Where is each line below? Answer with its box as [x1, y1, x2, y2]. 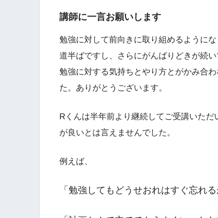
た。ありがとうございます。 [59, 83, 167, 93]
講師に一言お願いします [59, 12, 161, 22]
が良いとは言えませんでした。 [59, 127, 175, 137]
